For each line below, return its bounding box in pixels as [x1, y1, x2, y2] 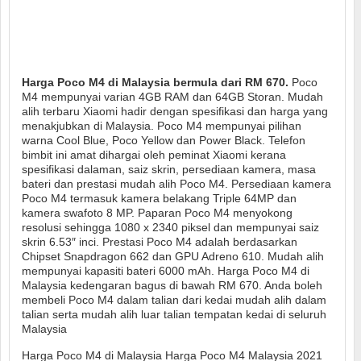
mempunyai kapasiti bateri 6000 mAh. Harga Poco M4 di [22, 264, 309, 278]
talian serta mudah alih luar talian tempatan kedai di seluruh [22, 308, 326, 322]
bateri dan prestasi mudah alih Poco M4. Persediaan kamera [22, 177, 331, 191]
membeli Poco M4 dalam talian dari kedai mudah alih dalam [22, 293, 326, 307]
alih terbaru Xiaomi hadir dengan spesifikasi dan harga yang [22, 105, 328, 118]
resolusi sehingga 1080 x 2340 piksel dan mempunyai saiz [22, 221, 319, 234]
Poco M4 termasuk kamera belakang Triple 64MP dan [22, 192, 297, 205]
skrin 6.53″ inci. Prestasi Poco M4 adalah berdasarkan [22, 235, 297, 249]
